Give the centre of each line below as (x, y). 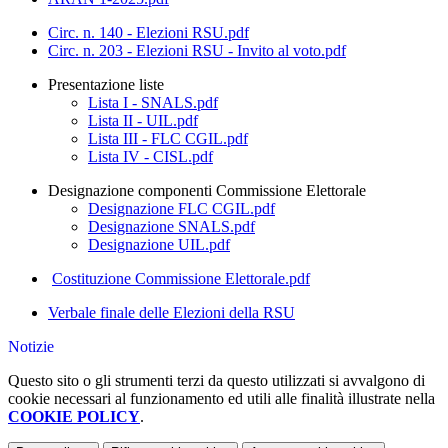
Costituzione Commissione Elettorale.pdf (181, 279)
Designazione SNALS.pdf (171, 227)
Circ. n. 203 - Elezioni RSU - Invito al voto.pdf (197, 51)
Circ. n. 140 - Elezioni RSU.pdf (148, 33)
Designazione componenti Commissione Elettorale (207, 191)
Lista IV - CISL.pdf (150, 157)
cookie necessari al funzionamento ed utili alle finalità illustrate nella (221, 399)
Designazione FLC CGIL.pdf (181, 209)
